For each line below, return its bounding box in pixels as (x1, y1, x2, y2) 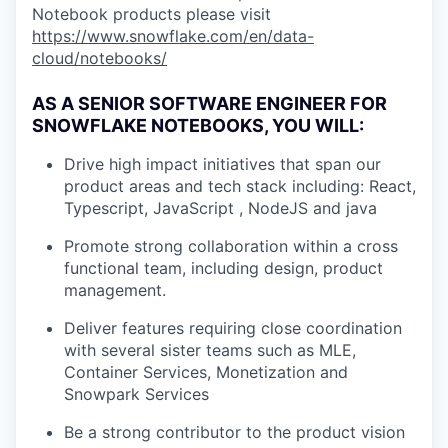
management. (64, 280, 166, 301)
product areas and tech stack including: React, (64, 176, 416, 197)
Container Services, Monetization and (64, 362, 348, 383)
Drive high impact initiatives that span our (64, 154, 381, 175)
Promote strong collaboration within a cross (64, 236, 398, 257)
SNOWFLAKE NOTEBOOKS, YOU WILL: (32, 115, 364, 137)
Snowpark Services (64, 384, 209, 405)
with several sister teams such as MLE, (64, 340, 356, 361)
